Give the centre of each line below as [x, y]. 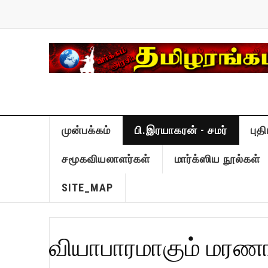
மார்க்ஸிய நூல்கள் [217, 159]
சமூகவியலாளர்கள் [106, 159]
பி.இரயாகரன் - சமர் [181, 130]
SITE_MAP [87, 188]
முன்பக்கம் [86, 130]
